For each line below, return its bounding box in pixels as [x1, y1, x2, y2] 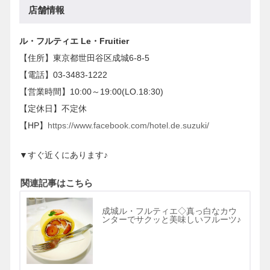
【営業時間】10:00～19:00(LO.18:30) [19, 86, 163, 96]
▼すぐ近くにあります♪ [19, 150, 108, 160]
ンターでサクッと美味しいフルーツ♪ [102, 214, 241, 224]
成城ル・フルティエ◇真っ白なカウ [102, 206, 237, 216]
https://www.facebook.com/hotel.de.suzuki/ [48, 120, 209, 130]
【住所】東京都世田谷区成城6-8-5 [19, 52, 149, 63]
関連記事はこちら [20, 175, 93, 189]
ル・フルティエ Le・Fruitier [19, 36, 129, 46]
